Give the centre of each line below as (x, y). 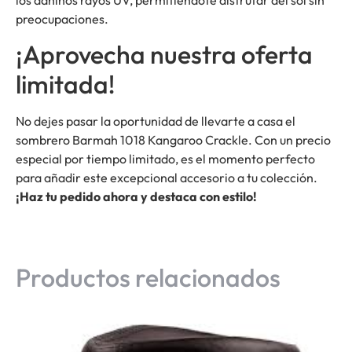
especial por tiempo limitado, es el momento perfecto (165, 159)
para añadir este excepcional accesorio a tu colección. (167, 178)
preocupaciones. (62, 18)
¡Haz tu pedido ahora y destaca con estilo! (136, 197)
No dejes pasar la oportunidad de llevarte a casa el (156, 121)
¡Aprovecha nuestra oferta (164, 55)
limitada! (65, 84)
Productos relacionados (148, 278)
